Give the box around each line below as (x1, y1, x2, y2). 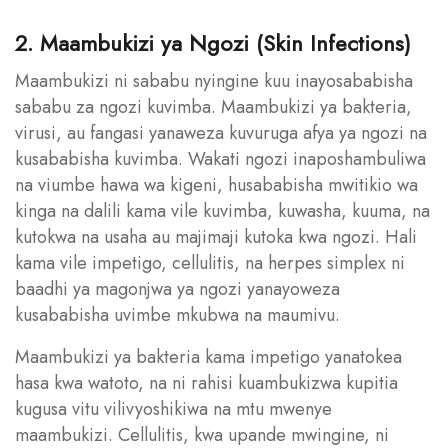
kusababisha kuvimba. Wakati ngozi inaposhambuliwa (15, 145, 426, 172)
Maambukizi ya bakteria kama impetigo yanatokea (15, 343, 402, 370)
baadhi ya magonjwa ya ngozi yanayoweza (15, 275, 340, 302)
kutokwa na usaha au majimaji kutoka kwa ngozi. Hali (15, 223, 417, 250)
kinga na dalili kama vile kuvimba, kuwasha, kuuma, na (15, 197, 430, 224)
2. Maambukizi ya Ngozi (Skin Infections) (15, 26, 411, 59)
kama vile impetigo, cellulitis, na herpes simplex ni (15, 249, 405, 276)
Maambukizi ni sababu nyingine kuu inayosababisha (15, 67, 413, 94)
